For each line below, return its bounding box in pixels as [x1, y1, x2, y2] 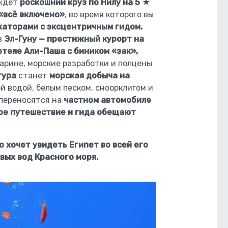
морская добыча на [49, 71, 130, 80]
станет [16, 71, 49, 80]
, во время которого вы [65, 10, 154, 19]
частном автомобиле [64, 95, 151, 105]
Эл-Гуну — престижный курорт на [4, 34, 144, 44]
